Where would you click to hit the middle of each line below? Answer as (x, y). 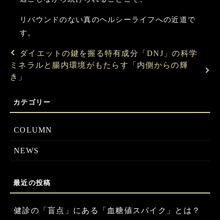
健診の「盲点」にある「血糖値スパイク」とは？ (107, 210)
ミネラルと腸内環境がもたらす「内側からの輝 (99, 65)
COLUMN (33, 130)
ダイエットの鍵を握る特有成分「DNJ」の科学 (109, 54)
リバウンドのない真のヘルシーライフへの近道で (108, 19)
